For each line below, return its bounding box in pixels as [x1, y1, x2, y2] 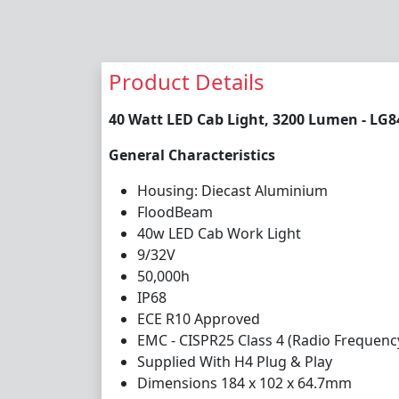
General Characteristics [109, 144, 275, 165]
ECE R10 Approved [137, 308, 260, 329]
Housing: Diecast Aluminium [137, 180, 328, 200]
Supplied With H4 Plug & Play [137, 351, 332, 371]
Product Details [109, 66, 265, 96]
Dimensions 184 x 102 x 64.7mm [137, 372, 352, 393]
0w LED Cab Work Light [145, 223, 301, 243]
